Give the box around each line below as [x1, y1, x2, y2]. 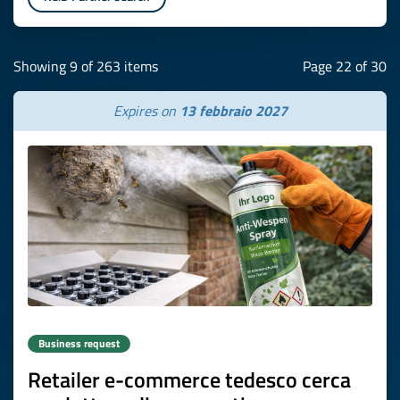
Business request [38, 335, 120, 352]
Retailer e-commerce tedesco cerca [28, 363, 351, 396]
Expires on [112, 100, 179, 121]
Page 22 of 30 [303, 55, 387, 77]
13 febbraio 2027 [179, 100, 287, 121]
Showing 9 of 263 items [13, 55, 158, 77]
